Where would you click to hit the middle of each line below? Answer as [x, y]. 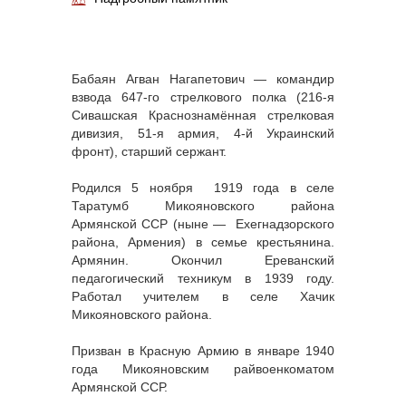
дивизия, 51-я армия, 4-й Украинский [203, 134]
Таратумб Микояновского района [203, 206]
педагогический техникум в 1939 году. [203, 279]
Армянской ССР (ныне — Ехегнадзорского [203, 224]
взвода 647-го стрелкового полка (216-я [203, 97]
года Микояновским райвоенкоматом [203, 369]
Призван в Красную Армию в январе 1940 [203, 351]
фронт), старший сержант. [149, 152]
